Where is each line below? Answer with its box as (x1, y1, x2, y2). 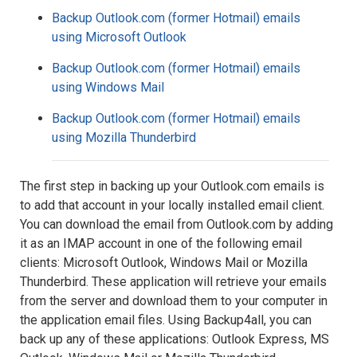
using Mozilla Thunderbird (52, 130, 196, 145)
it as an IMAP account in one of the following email (20, 236, 302, 251)
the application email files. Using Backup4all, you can (20, 312, 312, 328)
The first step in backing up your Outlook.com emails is (20, 178, 324, 194)
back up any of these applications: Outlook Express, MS (20, 331, 329, 347)
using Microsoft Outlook (52, 29, 186, 45)
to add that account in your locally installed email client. (20, 198, 324, 213)
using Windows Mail (52, 80, 164, 95)
